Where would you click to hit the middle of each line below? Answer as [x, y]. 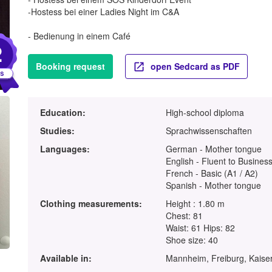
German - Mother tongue [214, 149]
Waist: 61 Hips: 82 [201, 228]
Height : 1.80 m [195, 204]
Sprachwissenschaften [209, 131]
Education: [63, 113]
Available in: [66, 258]
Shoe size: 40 [192, 240]
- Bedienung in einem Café [79, 36]
